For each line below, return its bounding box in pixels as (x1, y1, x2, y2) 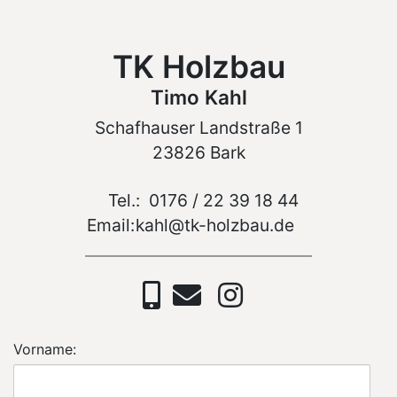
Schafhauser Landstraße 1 (94, 117, 303, 139)
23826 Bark (152, 142, 245, 164)
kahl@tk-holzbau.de (136, 214, 295, 236)
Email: (86, 214, 135, 236)
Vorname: (13, 339, 76, 358)
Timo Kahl (150, 85, 247, 110)
